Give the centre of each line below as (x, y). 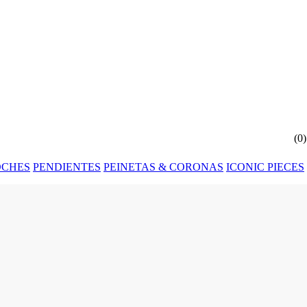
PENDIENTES (67, 167)
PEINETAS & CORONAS (163, 167)
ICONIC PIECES (265, 167)
